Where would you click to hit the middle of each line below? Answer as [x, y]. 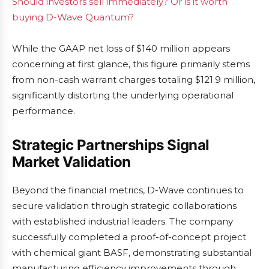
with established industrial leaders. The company [122, 221]
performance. [44, 111]
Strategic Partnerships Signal [111, 145]
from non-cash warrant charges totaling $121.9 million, [134, 80]
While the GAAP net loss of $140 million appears [121, 48]
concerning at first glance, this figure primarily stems [131, 64]
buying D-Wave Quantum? [73, 17]
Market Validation [71, 162]
